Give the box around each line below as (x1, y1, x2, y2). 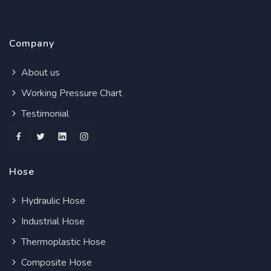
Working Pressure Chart (19, 87, 122, 100)
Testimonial (19, 107, 69, 120)
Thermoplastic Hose (19, 235, 106, 249)
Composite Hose (19, 256, 92, 269)
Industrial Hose (19, 215, 85, 228)
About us (19, 66, 60, 79)
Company (9, 37, 54, 50)
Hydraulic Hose (19, 194, 85, 207)
